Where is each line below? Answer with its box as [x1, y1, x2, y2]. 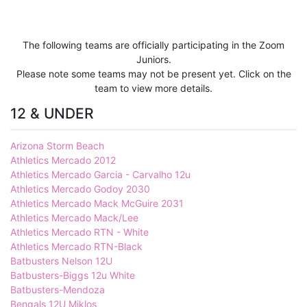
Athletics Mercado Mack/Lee [10, 212, 138, 224]
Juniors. [136, 53, 171, 65]
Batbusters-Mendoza [10, 284, 105, 296]
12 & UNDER [10, 104, 94, 122]
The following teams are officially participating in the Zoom [23, 38, 284, 51]
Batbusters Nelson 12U [10, 255, 112, 267]
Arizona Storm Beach [10, 140, 104, 152]
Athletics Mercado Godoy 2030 [10, 183, 150, 195]
